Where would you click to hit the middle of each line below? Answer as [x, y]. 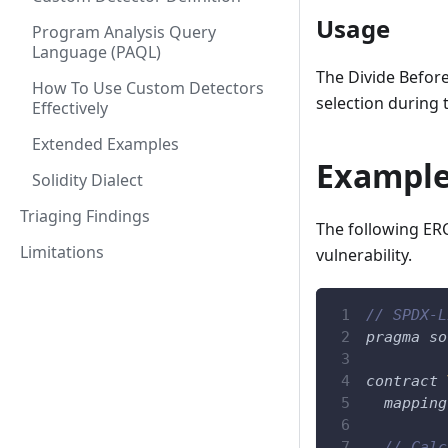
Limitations [62, 252]
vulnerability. [364, 254]
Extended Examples [105, 144]
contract [402, 380]
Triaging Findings [85, 216]
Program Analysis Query [124, 32]
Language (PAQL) [96, 52]
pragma [393, 336]
